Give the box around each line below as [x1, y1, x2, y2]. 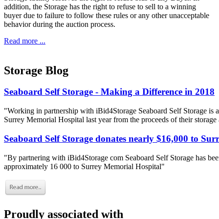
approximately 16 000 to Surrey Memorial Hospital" [4, 162, 165, 171]
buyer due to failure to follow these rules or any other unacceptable [4, 11, 209, 20]
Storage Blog [4, 64, 68, 77]
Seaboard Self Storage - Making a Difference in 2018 [4, 87, 215, 97]
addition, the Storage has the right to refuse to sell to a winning [4, 2, 196, 11]
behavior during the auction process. [4, 20, 115, 28]
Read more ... [4, 36, 45, 45]
